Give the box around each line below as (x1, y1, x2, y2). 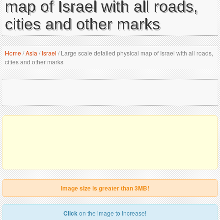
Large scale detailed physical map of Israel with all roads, (59, 49, 213, 57)
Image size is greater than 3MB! (60, 184, 149, 192)
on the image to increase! (78, 209, 146, 217)
